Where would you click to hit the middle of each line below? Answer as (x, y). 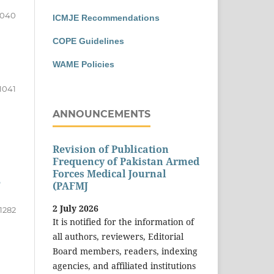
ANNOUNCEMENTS (102, 114)
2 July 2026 (76, 208)
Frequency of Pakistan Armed (126, 162)
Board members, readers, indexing (125, 251)
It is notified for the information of (123, 221)
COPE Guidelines (88, 41)
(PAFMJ (70, 186)
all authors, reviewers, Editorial (118, 236)
